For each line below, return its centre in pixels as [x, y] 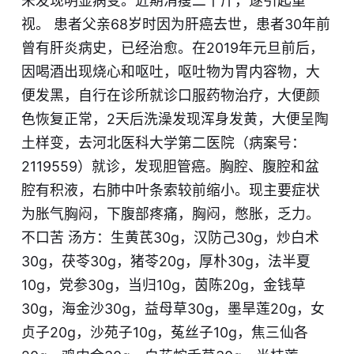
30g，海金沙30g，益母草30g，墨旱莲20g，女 [173, 309]
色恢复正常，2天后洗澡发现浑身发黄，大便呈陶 [175, 119]
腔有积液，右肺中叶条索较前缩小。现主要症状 [170, 190]
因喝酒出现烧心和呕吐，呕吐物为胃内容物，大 [170, 72]
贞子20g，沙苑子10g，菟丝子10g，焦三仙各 [164, 333]
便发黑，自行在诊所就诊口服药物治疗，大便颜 [170, 96]
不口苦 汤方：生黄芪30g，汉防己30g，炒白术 [170, 238]
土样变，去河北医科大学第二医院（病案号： [163, 143]
